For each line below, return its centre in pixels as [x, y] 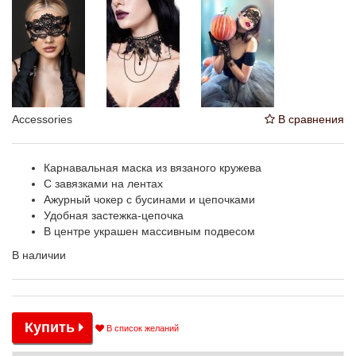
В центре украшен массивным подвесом [149, 232]
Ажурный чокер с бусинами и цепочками [149, 200]
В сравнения [310, 120]
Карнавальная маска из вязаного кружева [153, 168]
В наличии [39, 255]
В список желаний [141, 328]
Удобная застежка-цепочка [114, 216]
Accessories [42, 120]
